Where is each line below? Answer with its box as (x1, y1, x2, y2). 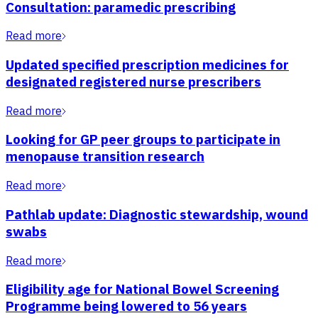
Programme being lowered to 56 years (6, 297, 247, 315)
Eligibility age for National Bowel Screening (6, 280, 279, 298)
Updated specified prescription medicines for (6, 56, 289, 74)
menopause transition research (6, 148, 204, 165)
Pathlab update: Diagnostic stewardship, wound (6, 205, 308, 223)
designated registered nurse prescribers (6, 73, 261, 91)
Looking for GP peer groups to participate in (6, 131, 280, 148)
